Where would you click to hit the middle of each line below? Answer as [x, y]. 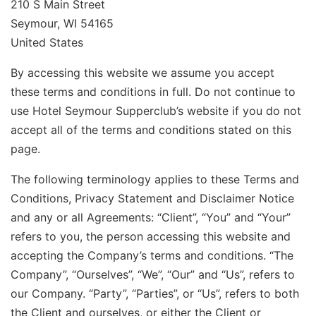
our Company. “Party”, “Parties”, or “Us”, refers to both [155, 293]
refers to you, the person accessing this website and [151, 236]
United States [47, 42]
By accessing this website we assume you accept [142, 72]
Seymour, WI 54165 [62, 23]
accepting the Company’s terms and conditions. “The [152, 255]
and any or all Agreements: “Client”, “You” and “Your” [151, 217]
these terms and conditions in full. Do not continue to [153, 91]
